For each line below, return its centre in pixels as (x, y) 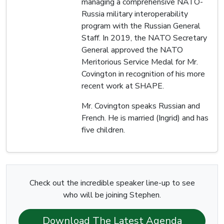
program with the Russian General (141, 26)
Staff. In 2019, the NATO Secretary (144, 38)
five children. (103, 130)
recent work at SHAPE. (123, 86)
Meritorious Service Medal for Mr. (140, 62)
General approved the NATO (132, 50)
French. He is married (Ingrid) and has (145, 118)
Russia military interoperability (135, 14)
